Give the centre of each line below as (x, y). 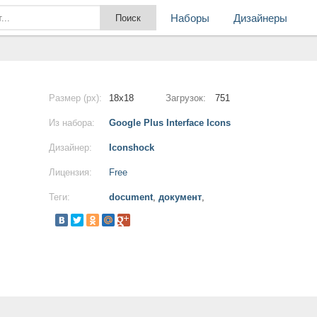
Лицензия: (70, 172)
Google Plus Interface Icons (170, 123)
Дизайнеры (260, 18)
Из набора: (72, 123)
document (131, 197)
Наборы (190, 18)
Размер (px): (75, 98)
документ (180, 197)
